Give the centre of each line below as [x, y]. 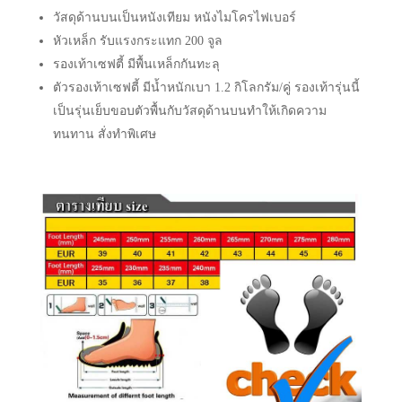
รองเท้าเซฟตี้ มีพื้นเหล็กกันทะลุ [136, 65]
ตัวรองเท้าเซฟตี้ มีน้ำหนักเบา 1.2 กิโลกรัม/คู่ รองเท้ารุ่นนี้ [206, 88]
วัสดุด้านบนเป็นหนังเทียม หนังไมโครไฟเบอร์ [174, 18]
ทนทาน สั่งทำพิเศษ [104, 135]
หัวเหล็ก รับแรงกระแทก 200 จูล [137, 41]
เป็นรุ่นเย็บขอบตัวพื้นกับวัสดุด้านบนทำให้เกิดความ [189, 111]
